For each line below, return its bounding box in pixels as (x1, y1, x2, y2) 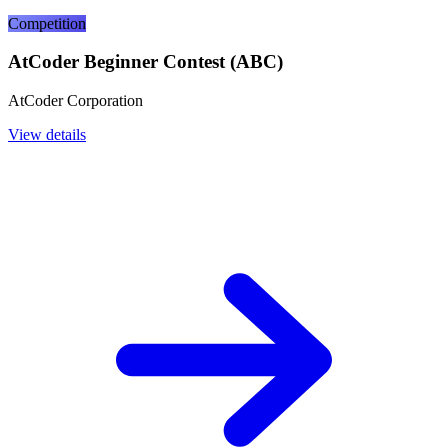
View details (8, 126, 86, 144)
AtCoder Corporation (8, 92, 143, 110)
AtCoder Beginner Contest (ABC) (8, 51, 283, 73)
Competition (8, 14, 86, 32)
